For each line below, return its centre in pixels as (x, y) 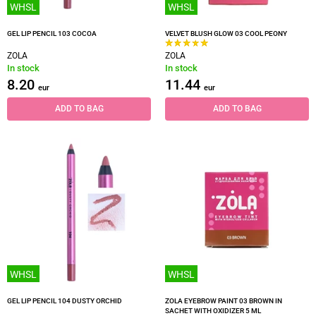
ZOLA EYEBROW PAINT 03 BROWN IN (224, 301)
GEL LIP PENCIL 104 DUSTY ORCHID (65, 301)
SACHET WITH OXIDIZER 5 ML (213, 311)
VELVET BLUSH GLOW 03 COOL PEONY (226, 34)
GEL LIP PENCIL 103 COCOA (52, 34)
